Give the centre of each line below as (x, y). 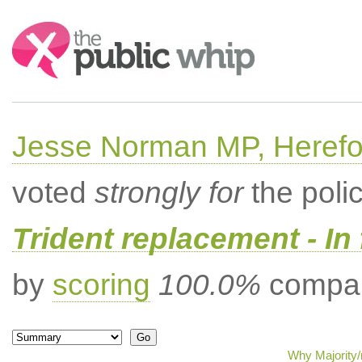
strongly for (168, 193)
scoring (101, 285)
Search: (34, 29)
